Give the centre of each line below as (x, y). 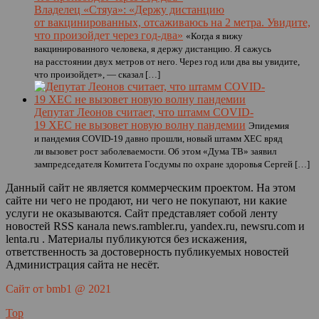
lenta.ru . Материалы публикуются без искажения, (126, 239)
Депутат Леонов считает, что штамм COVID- (144, 112)
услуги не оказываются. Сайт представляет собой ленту (142, 213)
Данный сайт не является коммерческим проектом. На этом (151, 188)
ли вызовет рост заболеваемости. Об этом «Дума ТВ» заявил (155, 151)
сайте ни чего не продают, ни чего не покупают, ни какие (146, 200)
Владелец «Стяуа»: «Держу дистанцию (129, 10)
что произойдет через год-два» (109, 35)
